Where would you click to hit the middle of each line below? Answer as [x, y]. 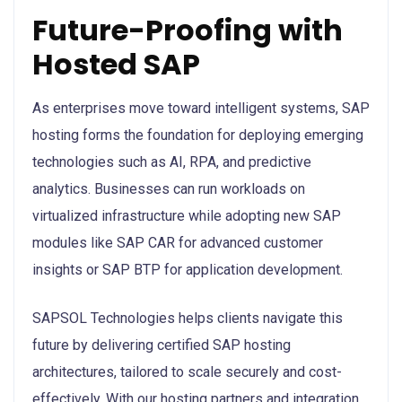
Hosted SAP [116, 64]
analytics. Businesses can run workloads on [169, 188]
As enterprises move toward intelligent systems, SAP [201, 108]
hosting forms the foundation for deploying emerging [198, 135]
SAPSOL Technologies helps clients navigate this [188, 318]
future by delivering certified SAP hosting [162, 345]
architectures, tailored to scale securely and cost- [187, 371]
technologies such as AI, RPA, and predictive [172, 162]
